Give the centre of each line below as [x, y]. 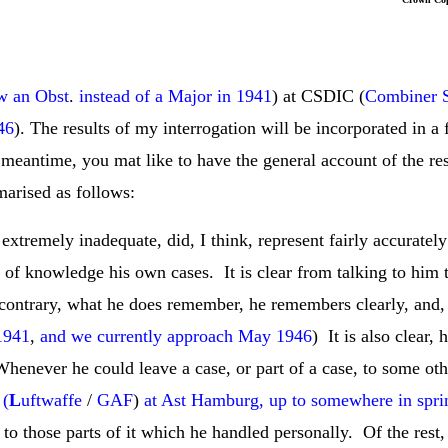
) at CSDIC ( [318, 96]
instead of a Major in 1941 [173, 96]
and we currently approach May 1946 [173, 336]
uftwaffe [54, 400]
